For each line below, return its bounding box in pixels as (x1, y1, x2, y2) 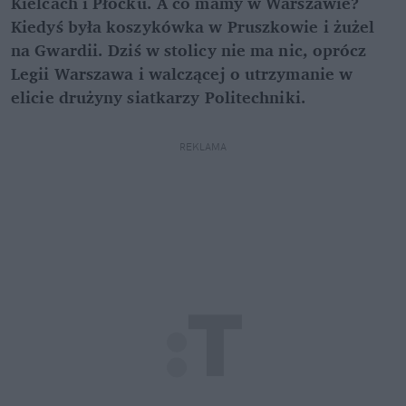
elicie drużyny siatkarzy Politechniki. (11, 83, 306, 111)
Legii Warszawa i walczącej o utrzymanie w (11, 60, 353, 88)
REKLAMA (179, 140, 227, 154)
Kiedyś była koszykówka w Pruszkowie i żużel (11, 13, 375, 41)
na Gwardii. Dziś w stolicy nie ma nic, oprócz (11, 36, 367, 64)
